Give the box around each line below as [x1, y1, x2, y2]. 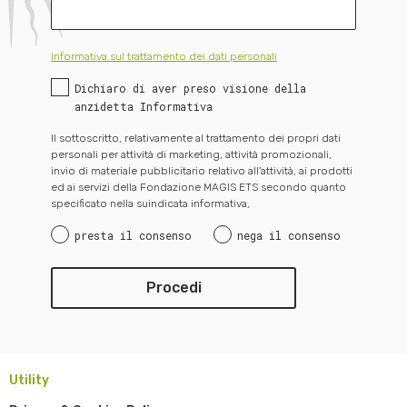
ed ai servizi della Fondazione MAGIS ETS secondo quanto [51, 180, 346, 194]
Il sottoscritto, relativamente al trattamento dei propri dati [51, 131, 341, 144]
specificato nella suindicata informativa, [51, 196, 250, 210]
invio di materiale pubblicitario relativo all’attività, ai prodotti [51, 164, 352, 177]
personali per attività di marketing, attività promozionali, [51, 147, 332, 161]
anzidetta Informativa [74, 98, 213, 114]
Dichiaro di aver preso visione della [74, 80, 306, 95]
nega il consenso [237, 227, 341, 243]
